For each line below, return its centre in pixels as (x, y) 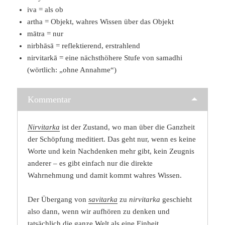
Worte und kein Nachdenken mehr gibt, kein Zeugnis (111, 151)
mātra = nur (45, 34)
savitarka (103, 200)
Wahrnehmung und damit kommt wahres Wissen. (105, 176)
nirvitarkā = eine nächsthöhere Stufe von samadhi (105, 58)
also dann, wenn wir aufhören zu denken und (99, 212)
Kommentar (49, 100)
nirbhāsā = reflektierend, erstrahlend (84, 46)
